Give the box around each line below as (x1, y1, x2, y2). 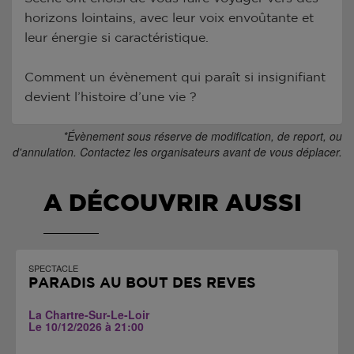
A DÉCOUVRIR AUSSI (43, 191, 302, 216)
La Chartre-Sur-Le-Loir (28, 306, 149, 322)
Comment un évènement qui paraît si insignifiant (24, 70, 326, 84)
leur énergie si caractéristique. (24, 31, 209, 44)
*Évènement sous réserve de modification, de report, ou (63, 127, 342, 144)
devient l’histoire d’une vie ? (24, 90, 198, 104)
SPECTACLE (28, 261, 78, 274)
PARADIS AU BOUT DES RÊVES (28, 276, 256, 291)
